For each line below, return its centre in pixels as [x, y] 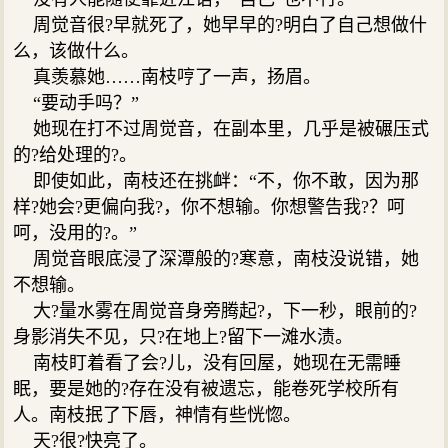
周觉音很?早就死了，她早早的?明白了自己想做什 [220, 24]
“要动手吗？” [76, 102]
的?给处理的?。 [75, 154]
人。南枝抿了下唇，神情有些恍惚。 [157, 414]
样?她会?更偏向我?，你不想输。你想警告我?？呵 [209, 206]
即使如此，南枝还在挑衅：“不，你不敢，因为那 [216, 180]
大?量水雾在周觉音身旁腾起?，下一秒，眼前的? [215, 310]
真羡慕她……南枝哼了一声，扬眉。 [167, 76]
